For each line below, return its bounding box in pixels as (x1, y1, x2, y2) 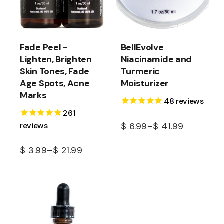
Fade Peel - (20, 41, 68, 54)
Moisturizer (120, 77, 169, 90)
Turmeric (120, 65, 160, 78)
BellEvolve (120, 41, 164, 54)
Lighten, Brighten (20, 53, 92, 66)
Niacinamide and (120, 53, 192, 66)
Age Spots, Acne (20, 77, 90, 90)
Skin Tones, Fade (20, 65, 90, 78)
